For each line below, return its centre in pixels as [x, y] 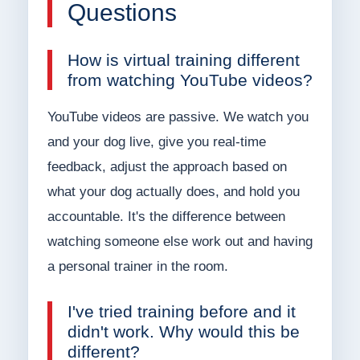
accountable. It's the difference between [166, 217]
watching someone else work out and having [180, 242]
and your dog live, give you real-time [156, 142]
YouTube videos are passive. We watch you [178, 117]
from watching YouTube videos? [190, 80]
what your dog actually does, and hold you [173, 192]
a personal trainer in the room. [137, 267]
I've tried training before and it [181, 312]
